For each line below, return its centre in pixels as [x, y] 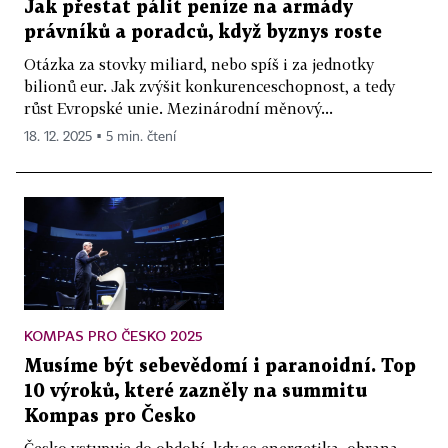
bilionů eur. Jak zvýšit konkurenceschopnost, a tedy [209, 85]
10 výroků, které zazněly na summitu [195, 391]
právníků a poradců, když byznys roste [203, 32]
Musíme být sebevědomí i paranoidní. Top [220, 366]
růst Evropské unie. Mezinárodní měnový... [178, 107]
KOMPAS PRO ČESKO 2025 [113, 335]
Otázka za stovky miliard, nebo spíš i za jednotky [199, 63]
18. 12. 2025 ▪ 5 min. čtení [100, 136]
